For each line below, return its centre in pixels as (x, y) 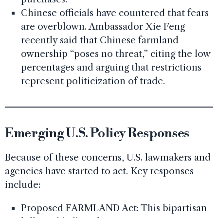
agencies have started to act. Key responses (99, 171)
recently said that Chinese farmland (100, 40)
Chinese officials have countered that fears (115, 13)
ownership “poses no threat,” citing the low (115, 54)
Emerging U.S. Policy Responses (97, 133)
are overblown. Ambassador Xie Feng (103, 27)
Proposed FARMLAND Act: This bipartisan (114, 208)
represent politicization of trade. (93, 81)
